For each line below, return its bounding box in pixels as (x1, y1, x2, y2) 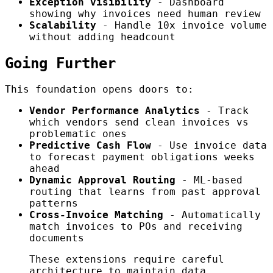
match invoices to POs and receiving (29, 221, 243, 233)
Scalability (29, 19, 96, 31)
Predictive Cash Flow (29, 140, 151, 152)
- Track (200, 105, 249, 117)
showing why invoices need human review (29, 7, 261, 19)
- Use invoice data (151, 140, 267, 152)
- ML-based (175, 174, 243, 186)
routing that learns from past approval (29, 186, 261, 198)
